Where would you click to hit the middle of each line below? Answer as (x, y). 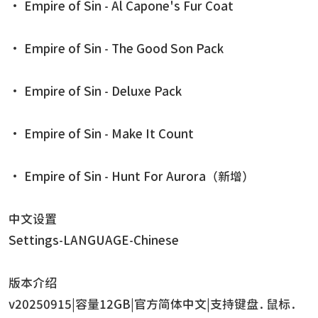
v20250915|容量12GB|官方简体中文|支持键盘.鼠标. (153, 305)
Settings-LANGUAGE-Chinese (94, 241)
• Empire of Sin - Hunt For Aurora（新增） (131, 177)
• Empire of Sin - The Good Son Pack (116, 49)
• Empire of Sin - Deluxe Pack (95, 92)
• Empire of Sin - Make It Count (101, 134)
